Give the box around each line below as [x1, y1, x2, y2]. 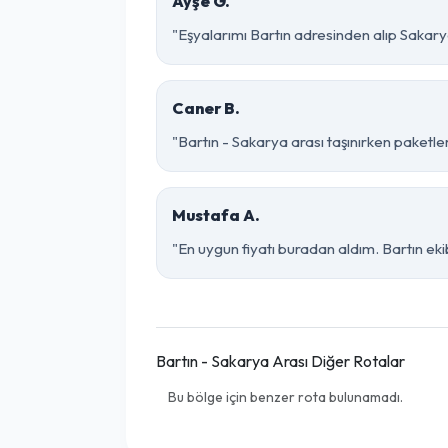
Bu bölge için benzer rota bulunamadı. [168, 388, 403, 406]
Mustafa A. [172, 205, 260, 225]
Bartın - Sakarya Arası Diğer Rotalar [156, 351, 405, 371]
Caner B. [172, 98, 240, 118]
